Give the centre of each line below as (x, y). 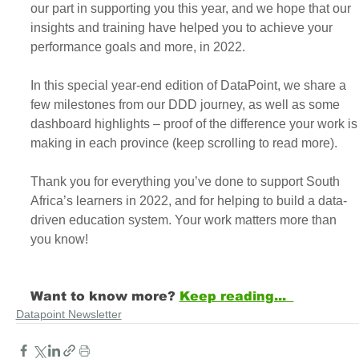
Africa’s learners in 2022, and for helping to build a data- (188, 201)
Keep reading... (236, 296)
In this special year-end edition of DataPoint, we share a (190, 86)
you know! (59, 240)
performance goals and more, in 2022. (137, 47)
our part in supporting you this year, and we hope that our (192, 9)
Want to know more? (105, 296)
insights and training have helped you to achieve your (183, 28)
